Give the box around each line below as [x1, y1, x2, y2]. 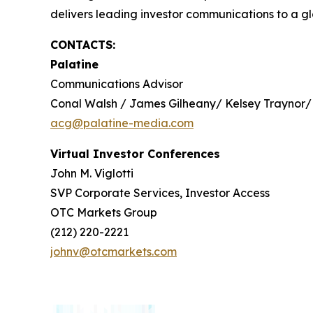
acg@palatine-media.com [50, 116, 194, 131]
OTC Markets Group [50, 205, 157, 220]
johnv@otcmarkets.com [50, 245, 177, 259]
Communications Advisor [50, 77, 183, 92]
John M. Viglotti [50, 166, 133, 181]
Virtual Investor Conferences [50, 147, 220, 161]
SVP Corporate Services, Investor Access [50, 186, 270, 201]
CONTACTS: [50, 38, 115, 52]
